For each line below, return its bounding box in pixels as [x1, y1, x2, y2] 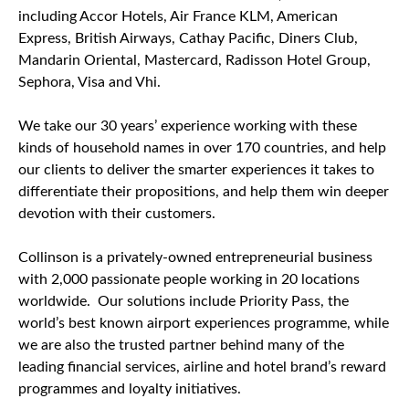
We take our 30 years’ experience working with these [18, 119, 357, 133]
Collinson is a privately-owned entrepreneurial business [18, 250, 372, 265]
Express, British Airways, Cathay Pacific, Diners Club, [18, 31, 358, 46]
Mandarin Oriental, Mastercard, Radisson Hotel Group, [18, 53, 371, 68]
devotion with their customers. [18, 206, 219, 221]
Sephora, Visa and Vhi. [18, 75, 161, 89]
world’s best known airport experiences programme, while [18, 316, 389, 330]
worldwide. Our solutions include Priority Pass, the [18, 294, 349, 309]
